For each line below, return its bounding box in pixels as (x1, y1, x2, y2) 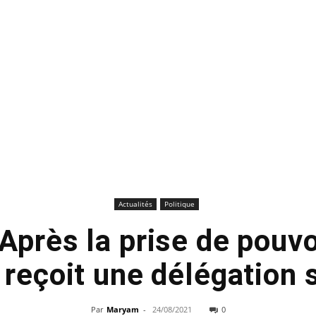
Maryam (106, 304, 139, 315)
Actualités (118, 199, 152, 209)
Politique (164, 199, 195, 209)
